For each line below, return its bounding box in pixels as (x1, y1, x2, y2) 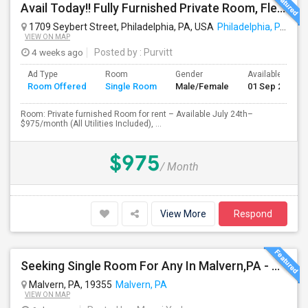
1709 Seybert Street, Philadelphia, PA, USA (27, 21, 214, 32)
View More (160, 208, 206, 219)
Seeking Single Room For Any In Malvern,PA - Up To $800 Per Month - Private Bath (272, 258, 280, 273)
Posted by (94, 47, 137, 58)
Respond (234, 208, 272, 219)
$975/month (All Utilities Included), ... (21, 119, 162, 129)
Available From (247, 69, 303, 79)
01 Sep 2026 (247, 81, 297, 91)
